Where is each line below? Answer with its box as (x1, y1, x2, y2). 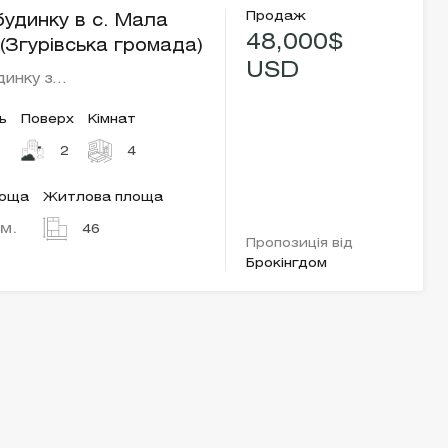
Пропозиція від (246, 238, 354, 249)
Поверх (21, 114, 75, 125)
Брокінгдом (246, 258, 328, 269)
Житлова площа (43, 192, 164, 203)
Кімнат (88, 114, 137, 125)
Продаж (246, 11, 307, 22)
